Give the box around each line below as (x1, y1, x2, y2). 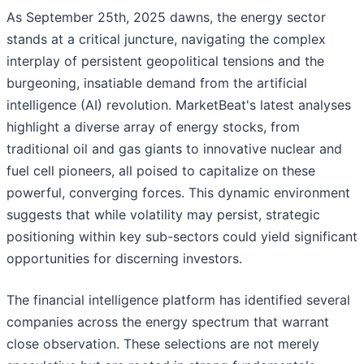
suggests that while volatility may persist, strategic (6, 206, 320, 223)
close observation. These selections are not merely (6, 336, 319, 353)
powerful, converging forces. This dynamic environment (6, 184, 350, 201)
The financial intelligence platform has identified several (6, 292, 350, 309)
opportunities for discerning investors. (6, 250, 242, 267)
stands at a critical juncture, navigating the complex (6, 31, 326, 48)
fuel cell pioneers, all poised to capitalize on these (6, 162, 315, 180)
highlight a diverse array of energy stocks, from (6, 119, 300, 136)
